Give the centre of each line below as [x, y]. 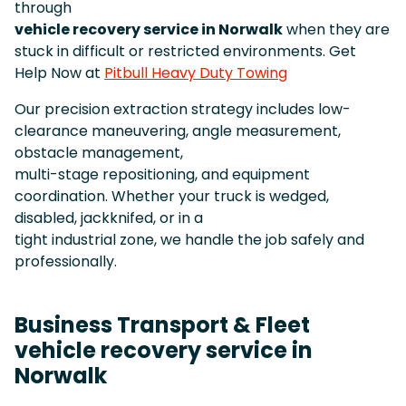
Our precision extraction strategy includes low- [183, 109]
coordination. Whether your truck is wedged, [172, 196]
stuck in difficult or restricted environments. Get [185, 51]
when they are [336, 29]
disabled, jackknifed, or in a [109, 217]
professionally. [66, 261]
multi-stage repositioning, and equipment [162, 174]
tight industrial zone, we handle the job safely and [189, 239]
